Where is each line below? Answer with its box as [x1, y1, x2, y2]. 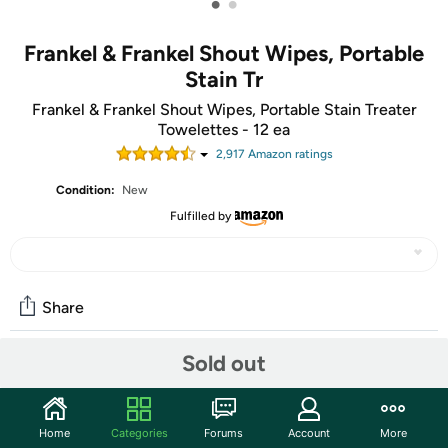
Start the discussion [10, 409, 164, 429]
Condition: [56, 183, 116, 197]
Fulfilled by [169, 209, 231, 223]
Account [287, 425, 330, 440]
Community [10, 366, 118, 390]
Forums [204, 425, 244, 440]
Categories [110, 425, 168, 440]
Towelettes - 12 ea [158, 120, 290, 139]
